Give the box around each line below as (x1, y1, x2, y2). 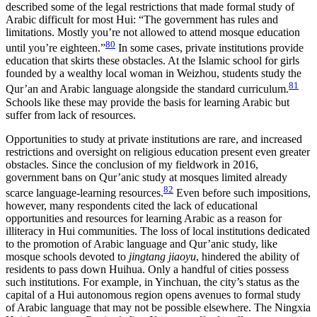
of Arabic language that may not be (6, 301, 165, 313)
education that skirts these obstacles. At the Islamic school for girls (6, 54, 299, 67)
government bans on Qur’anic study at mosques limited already (6, 171, 287, 183)
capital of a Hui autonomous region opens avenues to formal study (6, 289, 301, 301)
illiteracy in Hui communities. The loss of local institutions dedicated (6, 225, 310, 237)
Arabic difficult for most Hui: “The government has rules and (6, 13, 278, 26)
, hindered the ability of (196, 250, 299, 263)
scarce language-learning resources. (6, 187, 163, 199)
